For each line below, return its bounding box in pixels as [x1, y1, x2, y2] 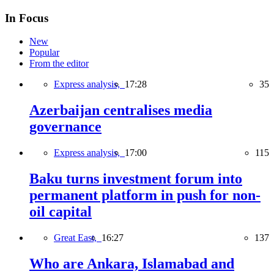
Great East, [54, 232, 102, 243]
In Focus [5, 11, 48, 24]
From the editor [29, 58, 89, 69]
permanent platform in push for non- [29, 187, 261, 204]
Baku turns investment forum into [29, 171, 242, 187]
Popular [29, 47, 59, 58]
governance [29, 119, 102, 135]
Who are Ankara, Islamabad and [29, 255, 234, 272]
